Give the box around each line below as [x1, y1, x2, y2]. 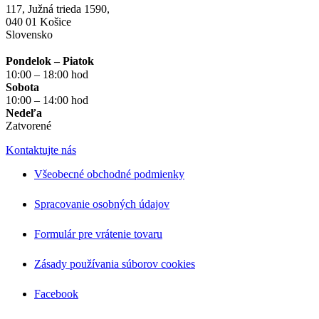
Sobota [6, 81, 39, 94]
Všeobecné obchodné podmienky [34, 168, 184, 181]
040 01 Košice [6, 16, 71, 28]
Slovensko [6, 28, 53, 41]
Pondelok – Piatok [6, 55, 101, 68]
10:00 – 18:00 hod [6, 68, 88, 81]
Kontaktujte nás [6, 144, 76, 157]
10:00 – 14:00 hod [6, 94, 88, 107]
